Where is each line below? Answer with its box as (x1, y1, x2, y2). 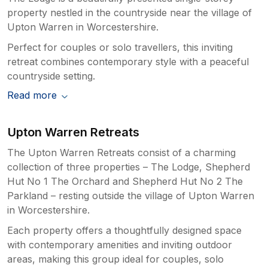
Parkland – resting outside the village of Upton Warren (7, 189, 254, 202)
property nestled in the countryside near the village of (7, 6, 252, 19)
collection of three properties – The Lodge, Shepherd (7, 160, 250, 173)
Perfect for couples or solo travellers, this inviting (7, 41, 233, 53)
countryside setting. (7, 69, 95, 82)
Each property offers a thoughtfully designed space (7, 224, 242, 236)
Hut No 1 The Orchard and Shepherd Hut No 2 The (7, 175, 243, 187)
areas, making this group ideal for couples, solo (7, 252, 224, 265)
